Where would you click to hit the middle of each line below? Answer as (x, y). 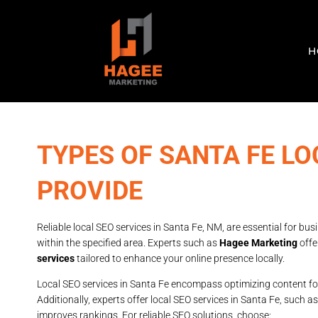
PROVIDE (90, 191)
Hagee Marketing (258, 243)
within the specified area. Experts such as (128, 243)
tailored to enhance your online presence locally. (180, 259)
